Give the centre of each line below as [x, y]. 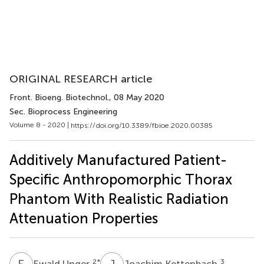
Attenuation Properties [84, 218]
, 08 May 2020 [137, 98]
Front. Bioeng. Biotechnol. [59, 98]
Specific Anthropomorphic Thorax [121, 179]
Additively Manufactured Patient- [118, 160]
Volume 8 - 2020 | [40, 125]
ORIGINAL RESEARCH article [81, 79]
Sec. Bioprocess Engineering [63, 112]
